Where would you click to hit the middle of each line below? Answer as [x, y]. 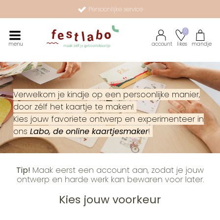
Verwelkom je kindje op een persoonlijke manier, [107, 95]
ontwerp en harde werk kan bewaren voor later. [110, 180]
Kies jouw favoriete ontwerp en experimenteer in [109, 119]
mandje [201, 44]
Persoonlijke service [115, 9]
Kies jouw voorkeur [110, 200]
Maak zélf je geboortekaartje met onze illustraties [115, 21]
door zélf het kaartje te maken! [75, 107]
